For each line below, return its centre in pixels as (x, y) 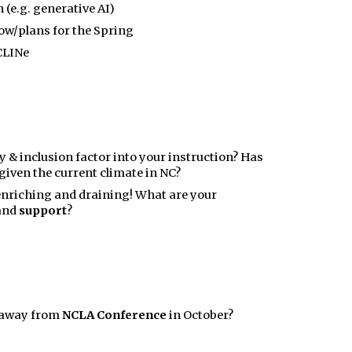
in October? (200, 315)
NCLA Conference (114, 315)
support (42, 210)
